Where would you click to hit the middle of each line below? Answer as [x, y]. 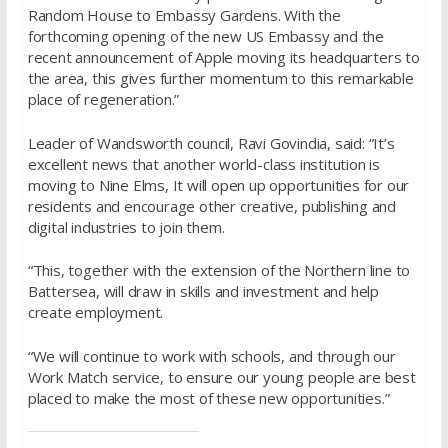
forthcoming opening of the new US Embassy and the [205, 36]
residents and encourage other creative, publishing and [211, 205]
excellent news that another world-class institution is [203, 163]
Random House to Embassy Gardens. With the [184, 15]
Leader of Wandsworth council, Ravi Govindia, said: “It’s [211, 142]
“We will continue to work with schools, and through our [211, 355]
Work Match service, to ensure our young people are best [221, 376]
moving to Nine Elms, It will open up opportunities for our [218, 184]
